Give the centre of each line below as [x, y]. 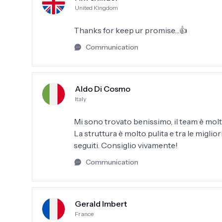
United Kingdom [96, 8]
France [84, 214]
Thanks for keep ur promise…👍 [131, 30]
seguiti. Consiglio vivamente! [126, 145]
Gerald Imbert [101, 204]
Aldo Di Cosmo [103, 89]
